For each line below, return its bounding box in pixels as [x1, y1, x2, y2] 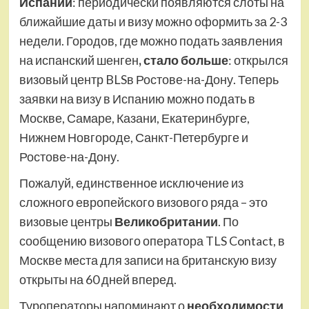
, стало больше [138, 52, 228, 68]
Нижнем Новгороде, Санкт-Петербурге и [19, 130, 248, 146]
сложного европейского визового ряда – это [19, 195, 268, 210]
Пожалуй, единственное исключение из [19, 175, 243, 191]
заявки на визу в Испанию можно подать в [19, 91, 255, 107]
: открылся [228, 52, 288, 68]
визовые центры [19, 214, 114, 230]
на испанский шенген [19, 52, 139, 68]
